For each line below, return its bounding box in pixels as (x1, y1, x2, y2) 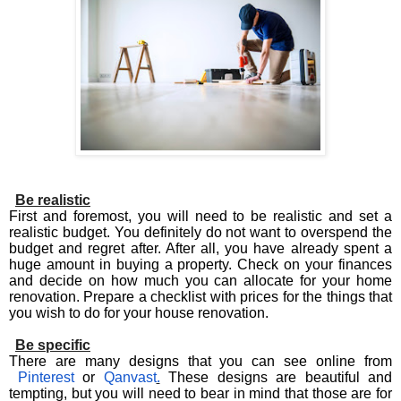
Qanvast (103, 369, 157, 385)
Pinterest (17, 369, 82, 385)
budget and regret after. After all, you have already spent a (9, 240, 392, 256)
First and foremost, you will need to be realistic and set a (9, 208, 392, 224)
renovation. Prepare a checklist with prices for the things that (9, 288, 392, 304)
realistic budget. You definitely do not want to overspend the (9, 224, 392, 240)
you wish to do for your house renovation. (9, 304, 269, 320)
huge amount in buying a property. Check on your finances (9, 256, 392, 272)
